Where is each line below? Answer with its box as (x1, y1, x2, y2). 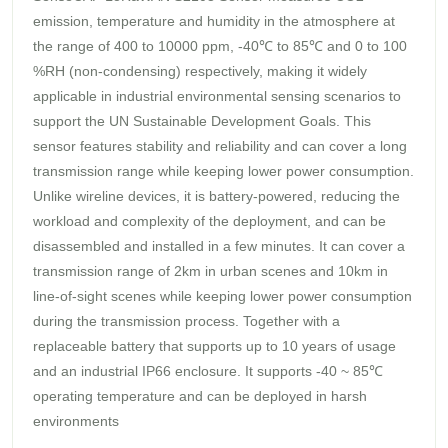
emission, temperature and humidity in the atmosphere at (33, 12, 395, 29)
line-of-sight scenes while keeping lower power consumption (33, 287, 412, 304)
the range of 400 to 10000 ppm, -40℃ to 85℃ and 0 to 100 (33, 37, 407, 54)
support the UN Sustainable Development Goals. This (33, 112, 371, 129)
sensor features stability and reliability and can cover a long (33, 137, 407, 154)
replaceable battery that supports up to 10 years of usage (33, 337, 396, 354)
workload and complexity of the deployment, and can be (33, 212, 386, 229)
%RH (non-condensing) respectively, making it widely (33, 62, 367, 79)
